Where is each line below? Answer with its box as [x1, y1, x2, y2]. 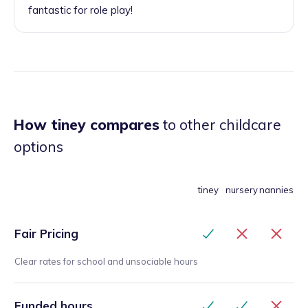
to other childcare [159, 115, 281, 134]
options [14, 137, 63, 156]
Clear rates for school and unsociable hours [14, 256, 198, 267]
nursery [225, 184, 258, 196]
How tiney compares [14, 115, 159, 134]
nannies [259, 184, 294, 196]
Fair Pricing [14, 226, 78, 241]
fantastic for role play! [28, 3, 133, 17]
